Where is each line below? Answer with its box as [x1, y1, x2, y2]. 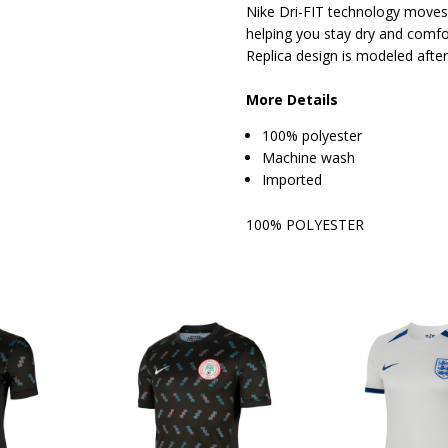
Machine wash [262, 148, 356, 168]
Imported [262, 170, 323, 190]
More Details [246, 90, 343, 110]
